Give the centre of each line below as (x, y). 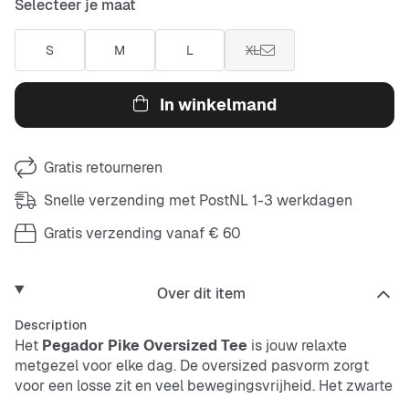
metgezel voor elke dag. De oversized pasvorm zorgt (192, 366)
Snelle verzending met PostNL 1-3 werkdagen (198, 200)
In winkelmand (218, 105)
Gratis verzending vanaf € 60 (142, 233)
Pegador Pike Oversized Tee (145, 346)
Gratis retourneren (103, 168)
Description (51, 325)
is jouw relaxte (297, 346)
